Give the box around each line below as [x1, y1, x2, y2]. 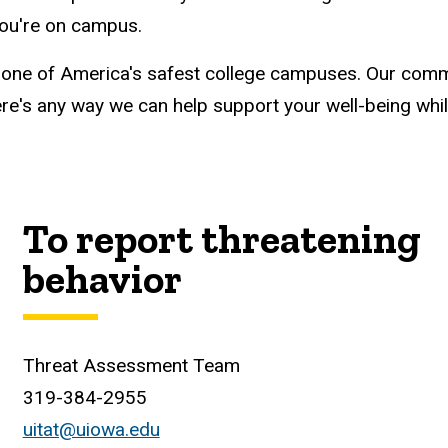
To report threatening [22, 215, 421, 264]
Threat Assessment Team [22, 354, 240, 378]
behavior [22, 255, 182, 304]
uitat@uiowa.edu [22, 418, 160, 442]
